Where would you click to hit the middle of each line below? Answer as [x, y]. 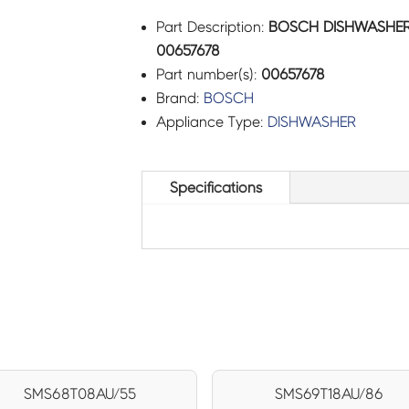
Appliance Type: [211, 121]
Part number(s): [208, 74]
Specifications [215, 188]
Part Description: [212, 26]
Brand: [179, 98]
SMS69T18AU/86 [329, 393]
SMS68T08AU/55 [80, 393]
